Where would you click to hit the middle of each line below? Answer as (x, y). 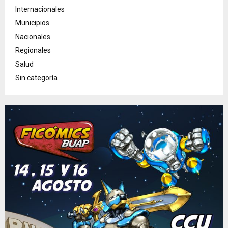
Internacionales (40, 9)
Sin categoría (36, 78)
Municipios (32, 23)
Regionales (33, 50)
